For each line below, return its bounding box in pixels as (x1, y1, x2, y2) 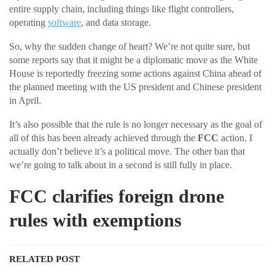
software (48, 17, 81, 28)
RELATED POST (9, 254, 80, 264)
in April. (9, 95, 41, 106)
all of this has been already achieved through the (9, 132, 198, 143)
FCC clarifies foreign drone (9, 185, 224, 206)
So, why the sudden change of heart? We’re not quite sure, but (9, 41, 250, 52)
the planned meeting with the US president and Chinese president (9, 81, 261, 92)
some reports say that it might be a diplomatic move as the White (9, 54, 258, 65)
